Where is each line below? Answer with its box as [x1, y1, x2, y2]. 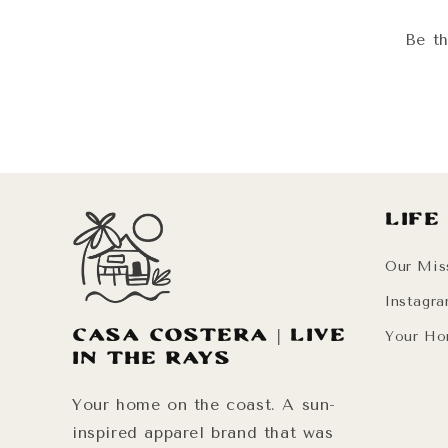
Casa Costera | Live [72, 326, 346, 345]
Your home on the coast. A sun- [72, 394, 337, 414]
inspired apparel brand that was [72, 422, 334, 442]
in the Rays [72, 349, 231, 368]
